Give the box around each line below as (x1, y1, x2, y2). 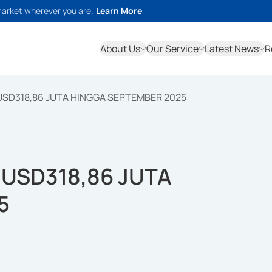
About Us (100, 42, 140, 55)
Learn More (96, 5, 142, 16)
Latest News (205, 42, 259, 55)
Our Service (146, 42, 199, 55)
